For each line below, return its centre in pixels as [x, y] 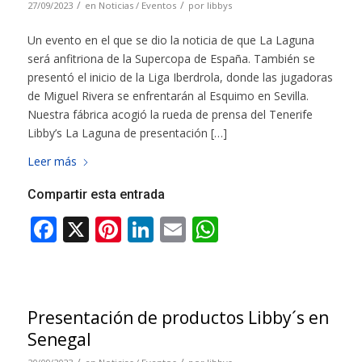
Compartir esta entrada [96, 195]
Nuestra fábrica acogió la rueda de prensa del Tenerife [170, 115]
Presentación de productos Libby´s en [178, 318]
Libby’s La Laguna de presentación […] [127, 133]
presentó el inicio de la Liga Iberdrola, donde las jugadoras [180, 78]
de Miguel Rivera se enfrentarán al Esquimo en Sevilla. [168, 96]
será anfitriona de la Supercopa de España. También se [171, 59]
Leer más [52, 162]
